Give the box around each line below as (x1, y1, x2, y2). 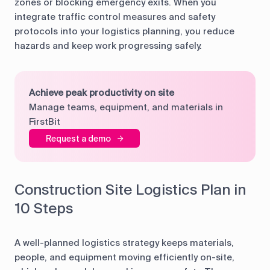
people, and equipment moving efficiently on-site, (14, 251, 234, 264)
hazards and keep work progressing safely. (14, 40, 202, 52)
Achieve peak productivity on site (29, 87, 174, 99)
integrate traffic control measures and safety (14, 11, 215, 24)
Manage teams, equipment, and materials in (29, 101, 223, 114)
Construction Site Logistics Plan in (14, 180, 246, 199)
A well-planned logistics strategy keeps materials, (14, 237, 234, 250)
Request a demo (46, 133, 111, 144)
